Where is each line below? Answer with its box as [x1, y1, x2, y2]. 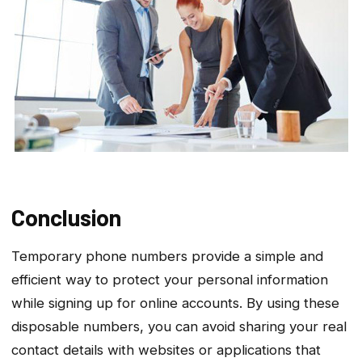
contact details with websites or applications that [11, 341, 321, 358]
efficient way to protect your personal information [11, 271, 328, 288]
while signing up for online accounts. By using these [11, 294, 339, 311]
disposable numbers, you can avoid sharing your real [11, 318, 347, 335]
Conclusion [11, 202, 121, 231]
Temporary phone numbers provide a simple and [11, 247, 323, 264]
